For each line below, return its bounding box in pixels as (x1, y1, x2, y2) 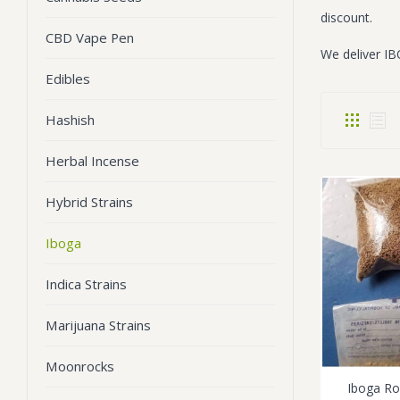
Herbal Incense (46, 152, 139, 170)
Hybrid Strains (46, 193, 133, 211)
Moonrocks (46, 357, 114, 375)
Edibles (46, 70, 90, 87)
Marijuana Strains (46, 316, 151, 334)
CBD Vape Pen (46, 29, 134, 46)
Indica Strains (46, 275, 127, 293)
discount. (320, 9, 372, 26)
